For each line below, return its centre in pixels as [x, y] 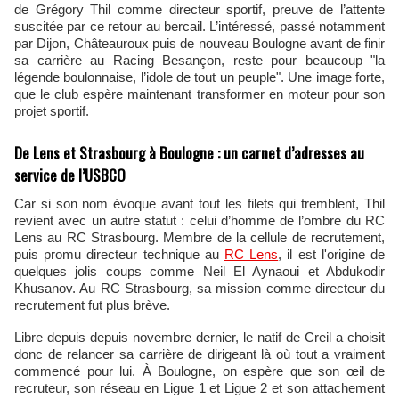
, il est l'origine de [332, 254]
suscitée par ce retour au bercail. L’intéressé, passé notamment [199, 26]
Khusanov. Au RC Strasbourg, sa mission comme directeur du [199, 288]
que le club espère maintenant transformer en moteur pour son [199, 94]
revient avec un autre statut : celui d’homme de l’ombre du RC [199, 220]
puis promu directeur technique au [119, 254]
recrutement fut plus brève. [94, 305]
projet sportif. [52, 111]
